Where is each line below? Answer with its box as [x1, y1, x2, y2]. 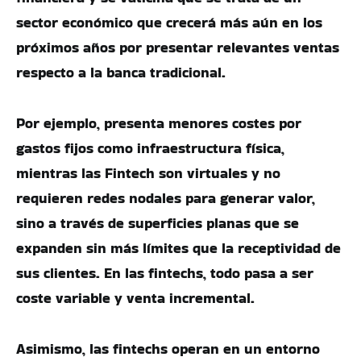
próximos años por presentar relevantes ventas [16, 37, 339, 57]
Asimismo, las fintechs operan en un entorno [16, 338, 320, 359]
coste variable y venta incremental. [16, 288, 255, 308]
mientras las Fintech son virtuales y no [16, 163, 280, 183]
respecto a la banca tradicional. [16, 62, 226, 82]
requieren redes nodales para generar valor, [16, 188, 315, 208]
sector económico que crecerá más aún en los [16, 12, 322, 32]
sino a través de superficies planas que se [16, 213, 299, 233]
